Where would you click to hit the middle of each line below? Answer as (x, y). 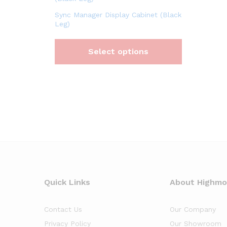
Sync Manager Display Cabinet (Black (118, 14)
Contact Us (63, 209)
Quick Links (67, 182)
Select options (118, 51)
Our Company (193, 209)
